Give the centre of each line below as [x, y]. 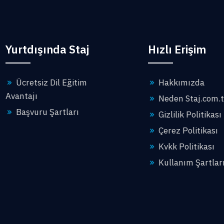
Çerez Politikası [187, 130]
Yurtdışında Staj [47, 49]
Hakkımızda [180, 82]
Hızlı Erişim [177, 49]
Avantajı [21, 96]
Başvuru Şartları [46, 112]
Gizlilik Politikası [189, 114]
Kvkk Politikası [185, 146]
